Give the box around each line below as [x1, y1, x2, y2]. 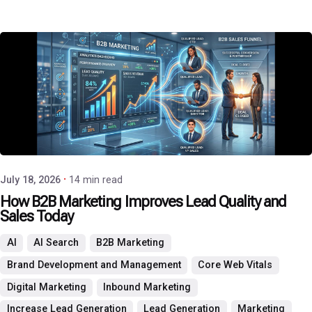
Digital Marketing [6, 281, 86, 293]
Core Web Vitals [198, 259, 273, 271]
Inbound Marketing [103, 281, 192, 293]
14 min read [69, 173, 123, 186]
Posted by [61, 113, 109, 126]
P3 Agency [61, 128, 118, 142]
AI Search [33, 237, 79, 249]
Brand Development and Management [6, 259, 181, 271]
